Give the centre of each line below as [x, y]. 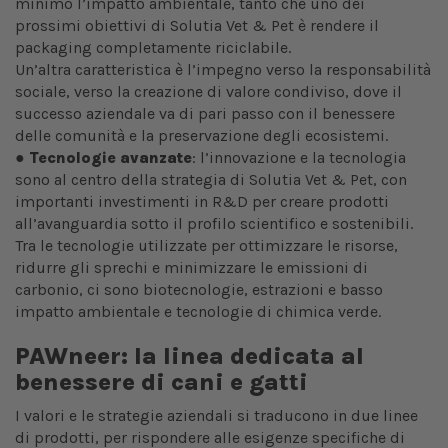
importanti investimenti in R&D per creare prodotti [202, 202]
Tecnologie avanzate [110, 158]
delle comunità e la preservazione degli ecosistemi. [201, 136]
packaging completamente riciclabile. [153, 48]
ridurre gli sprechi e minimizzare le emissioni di [191, 268]
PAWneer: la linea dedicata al [189, 356]
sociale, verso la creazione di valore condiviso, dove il [208, 92]
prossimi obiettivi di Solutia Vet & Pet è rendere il [197, 26]
